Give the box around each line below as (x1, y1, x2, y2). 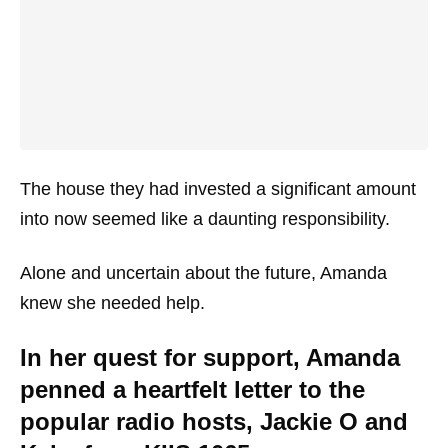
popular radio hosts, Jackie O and (20, 407, 408, 435)
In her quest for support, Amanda (20, 343, 400, 371)
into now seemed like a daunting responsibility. (20, 208, 390, 229)
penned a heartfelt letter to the (20, 375, 365, 403)
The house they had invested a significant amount (20, 178, 416, 199)
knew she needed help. (20, 292, 205, 313)
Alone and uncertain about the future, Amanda (20, 262, 387, 283)
